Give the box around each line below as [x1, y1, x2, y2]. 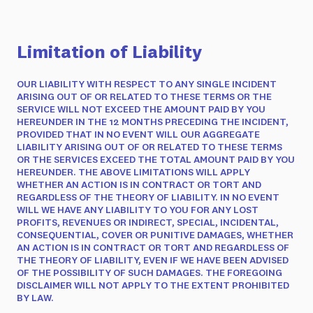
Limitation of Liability [17, 41, 202, 63]
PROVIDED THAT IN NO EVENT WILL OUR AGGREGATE [17, 128, 260, 140]
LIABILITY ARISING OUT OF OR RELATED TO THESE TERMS [17, 140, 282, 153]
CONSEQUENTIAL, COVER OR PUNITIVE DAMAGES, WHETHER [17, 228, 293, 241]
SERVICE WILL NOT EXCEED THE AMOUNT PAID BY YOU [17, 103, 265, 115]
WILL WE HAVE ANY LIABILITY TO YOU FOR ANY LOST [17, 203, 259, 216]
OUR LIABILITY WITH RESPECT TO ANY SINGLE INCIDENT [17, 78, 277, 90]
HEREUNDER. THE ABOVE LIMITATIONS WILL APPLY [17, 166, 250, 178]
